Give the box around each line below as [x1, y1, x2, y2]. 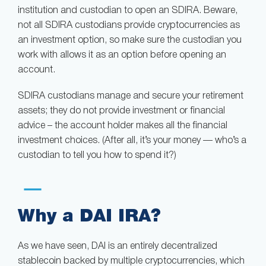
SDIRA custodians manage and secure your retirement [18, 92, 243, 101]
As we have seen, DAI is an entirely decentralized [18, 242, 217, 251]
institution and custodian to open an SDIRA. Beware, [18, 7, 237, 15]
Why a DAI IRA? [18, 205, 161, 226]
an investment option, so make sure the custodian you [18, 36, 242, 45]
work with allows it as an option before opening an [18, 51, 226, 60]
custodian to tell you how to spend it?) [18, 151, 176, 160]
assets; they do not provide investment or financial [18, 107, 225, 116]
